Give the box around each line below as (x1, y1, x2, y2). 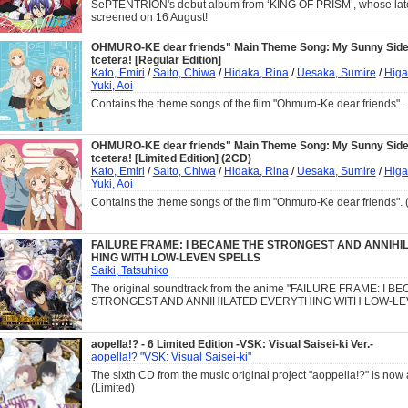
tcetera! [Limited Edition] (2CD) (90, 152, 251, 165)
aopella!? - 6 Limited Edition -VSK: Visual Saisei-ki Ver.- (90, 338, 373, 351)
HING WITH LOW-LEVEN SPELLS (90, 251, 260, 264)
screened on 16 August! (90, 11, 208, 25)
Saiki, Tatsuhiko (90, 264, 168, 277)
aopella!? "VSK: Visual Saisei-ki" (90, 351, 251, 363)
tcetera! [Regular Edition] (90, 54, 221, 67)
